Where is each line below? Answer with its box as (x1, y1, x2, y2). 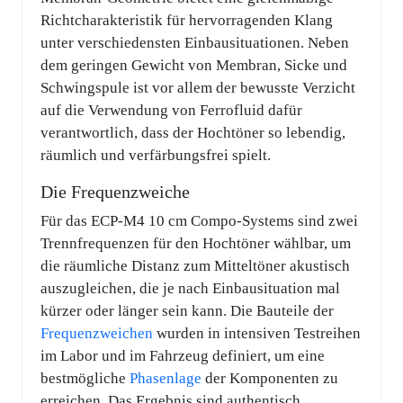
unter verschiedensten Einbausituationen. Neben (40, 34, 349, 52)
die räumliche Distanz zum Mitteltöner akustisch (40, 257, 350, 275)
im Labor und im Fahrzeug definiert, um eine (40, 347, 325, 365)
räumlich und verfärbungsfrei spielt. (40, 147, 271, 165)
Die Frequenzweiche (40, 182, 190, 202)
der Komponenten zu (201, 370, 338, 388)
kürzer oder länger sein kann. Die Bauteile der (40, 302, 334, 320)
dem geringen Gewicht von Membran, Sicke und (40, 57, 347, 75)
